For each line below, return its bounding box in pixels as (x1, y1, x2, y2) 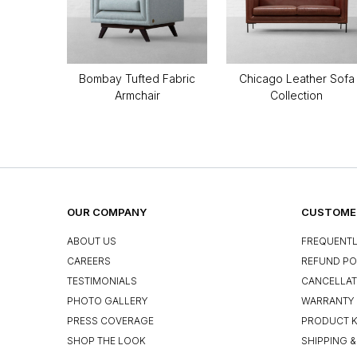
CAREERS (67, 254, 111, 267)
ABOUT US (67, 234, 116, 247)
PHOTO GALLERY (67, 295, 148, 308)
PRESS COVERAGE (67, 315, 154, 328)
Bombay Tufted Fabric (79, 71, 195, 85)
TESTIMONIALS (67, 274, 137, 287)
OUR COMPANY (67, 205, 147, 218)
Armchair (114, 88, 160, 102)
